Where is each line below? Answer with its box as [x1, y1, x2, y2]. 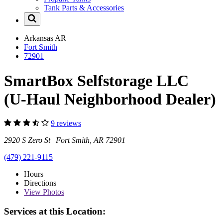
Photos [41, 188, 64, 197]
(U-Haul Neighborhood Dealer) [4, 90, 216, 108]
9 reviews [51, 119, 81, 128]
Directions [24, 179, 56, 188]
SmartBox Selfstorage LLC [4, 71, 189, 90]
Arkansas [24, 34, 55, 43]
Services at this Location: [4, 206, 106, 217]
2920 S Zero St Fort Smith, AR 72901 [4, 136, 125, 145]
